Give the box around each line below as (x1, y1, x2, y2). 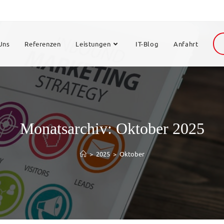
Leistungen (75, 39, 111, 48)
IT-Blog (135, 39, 159, 48)
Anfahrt (173, 39, 198, 48)
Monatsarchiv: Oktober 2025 (19, 119, 204, 137)
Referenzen (24, 39, 61, 48)
